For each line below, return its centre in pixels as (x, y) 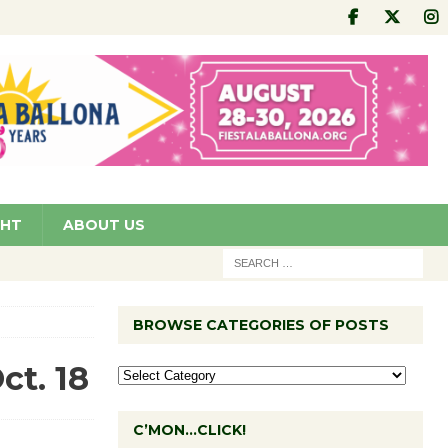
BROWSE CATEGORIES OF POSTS (260, 324)
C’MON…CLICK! (189, 429)
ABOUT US (104, 224)
